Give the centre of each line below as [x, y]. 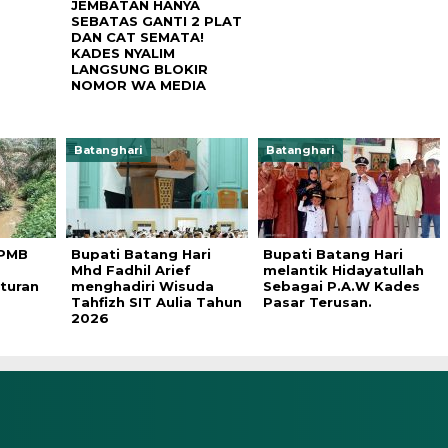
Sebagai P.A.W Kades [341, 286]
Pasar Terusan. [317, 302]
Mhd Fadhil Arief [130, 270]
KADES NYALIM [122, 53]
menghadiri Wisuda [142, 286]
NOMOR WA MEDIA [138, 85]
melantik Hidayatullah [343, 270]
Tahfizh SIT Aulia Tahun [156, 302]
